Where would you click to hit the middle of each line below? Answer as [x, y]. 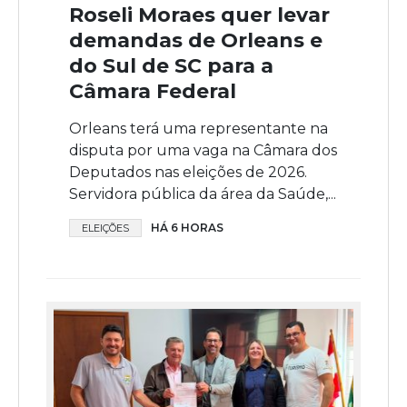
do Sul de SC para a [171, 65]
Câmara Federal [153, 91]
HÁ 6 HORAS [187, 227]
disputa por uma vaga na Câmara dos [203, 150]
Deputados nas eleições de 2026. [188, 172]
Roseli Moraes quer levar [199, 15]
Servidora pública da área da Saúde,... [203, 194]
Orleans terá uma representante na [199, 128]
